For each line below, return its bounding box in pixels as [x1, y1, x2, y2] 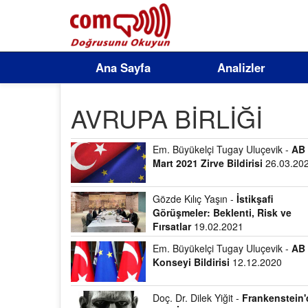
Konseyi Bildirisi [153, 255, 230, 269]
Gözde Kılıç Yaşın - [153, 192, 237, 206]
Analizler [217, 59, 265, 76]
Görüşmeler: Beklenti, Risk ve [153, 206, 292, 219]
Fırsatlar [153, 219, 192, 233]
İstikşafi [236, 192, 274, 206]
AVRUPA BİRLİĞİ [71, 100, 263, 135]
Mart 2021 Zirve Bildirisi [153, 156, 263, 170]
